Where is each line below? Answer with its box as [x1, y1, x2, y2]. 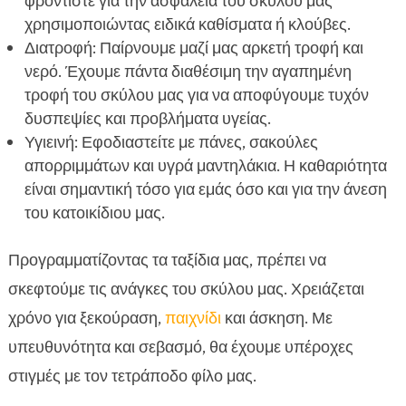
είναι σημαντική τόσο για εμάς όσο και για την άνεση [24, 179, 387, 201]
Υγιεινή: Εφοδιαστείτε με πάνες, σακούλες [24, 131, 318, 154]
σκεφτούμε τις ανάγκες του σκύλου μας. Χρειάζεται [7, 278, 364, 301]
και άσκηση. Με [220, 307, 333, 330]
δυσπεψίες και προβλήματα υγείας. [24, 108, 271, 130]
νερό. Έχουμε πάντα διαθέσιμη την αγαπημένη [24, 61, 352, 83]
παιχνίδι [164, 307, 221, 330]
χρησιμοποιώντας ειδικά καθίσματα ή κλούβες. [24, 14, 351, 36]
